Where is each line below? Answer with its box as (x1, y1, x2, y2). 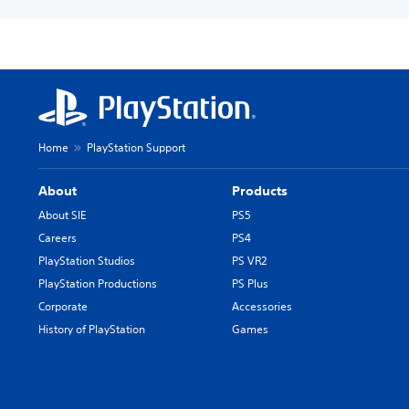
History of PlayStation (38, 320, 145, 337)
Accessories (232, 298, 293, 314)
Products (232, 182, 288, 199)
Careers (38, 229, 77, 246)
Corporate (38, 298, 88, 314)
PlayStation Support (87, 139, 185, 155)
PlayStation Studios (38, 252, 135, 268)
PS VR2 (232, 252, 267, 268)
